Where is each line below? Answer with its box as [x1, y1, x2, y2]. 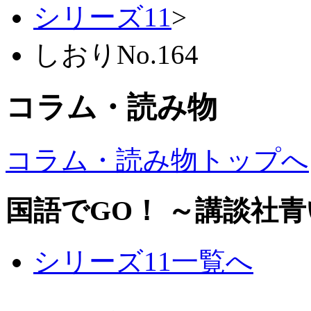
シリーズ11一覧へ [33, 246, 253, 277]
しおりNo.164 [33, 39, 199, 69]
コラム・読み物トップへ [6, 144, 309, 175]
